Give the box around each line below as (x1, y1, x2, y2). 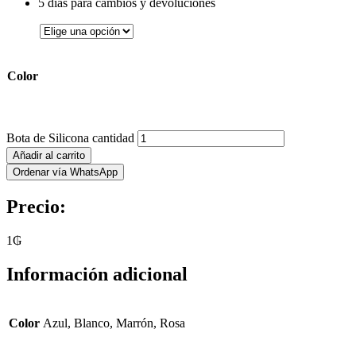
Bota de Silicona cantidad (6, 130, 134, 145)
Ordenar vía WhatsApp (13, 165, 118, 178)
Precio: (6, 195, 66, 217)
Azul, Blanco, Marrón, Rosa (43, 315, 185, 330)
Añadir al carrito (13, 149, 85, 161)
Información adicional (6, 263, 188, 284)
